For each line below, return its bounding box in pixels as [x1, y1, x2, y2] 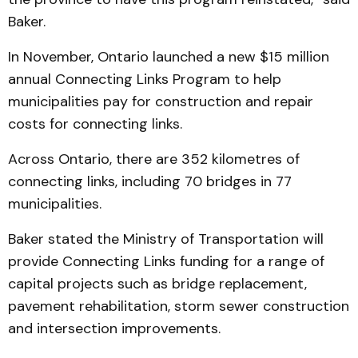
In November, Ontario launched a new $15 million [8, 47, 329, 66]
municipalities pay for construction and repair [8, 92, 313, 111]
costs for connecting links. [8, 114, 182, 133]
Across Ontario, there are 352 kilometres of [8, 149, 300, 169]
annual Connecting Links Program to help [8, 70, 281, 89]
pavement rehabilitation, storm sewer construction [8, 296, 349, 316]
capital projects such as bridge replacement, [8, 274, 307, 293]
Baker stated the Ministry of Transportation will [8, 229, 324, 249]
